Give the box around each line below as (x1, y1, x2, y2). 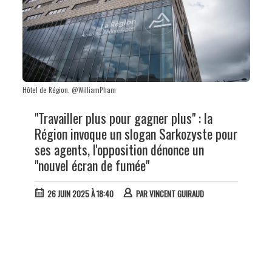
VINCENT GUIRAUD (149, 188, 204, 200)
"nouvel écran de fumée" (34, 155, 149, 175)
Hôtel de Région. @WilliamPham (22, 84, 116, 95)
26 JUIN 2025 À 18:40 (47, 188, 114, 200)
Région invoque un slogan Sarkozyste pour (34, 123, 237, 143)
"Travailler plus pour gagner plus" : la (34, 107, 212, 127)
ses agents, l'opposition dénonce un (34, 139, 204, 159)
